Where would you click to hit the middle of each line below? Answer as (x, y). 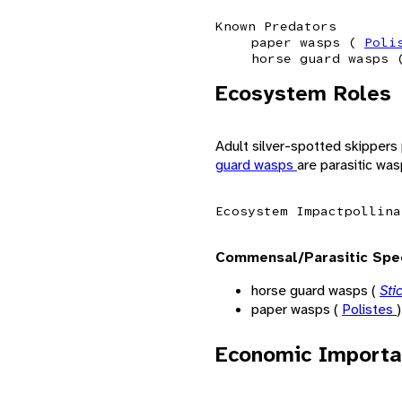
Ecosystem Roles (303, 93)
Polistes (369, 309)
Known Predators (276, 26)
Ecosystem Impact (280, 210)
